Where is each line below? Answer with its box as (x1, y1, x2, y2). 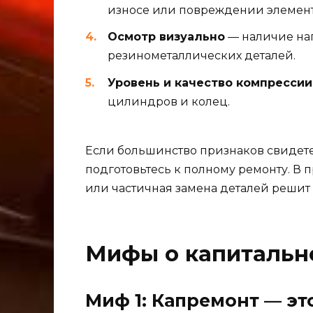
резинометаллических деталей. (108, 49, 296, 63)
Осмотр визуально (108, 30, 225, 44)
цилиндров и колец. (108, 94, 230, 108)
